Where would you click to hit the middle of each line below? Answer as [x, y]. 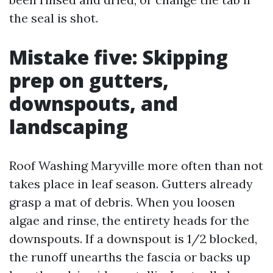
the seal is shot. [54, 18]
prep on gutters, [89, 80]
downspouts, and [94, 103]
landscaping [69, 126]
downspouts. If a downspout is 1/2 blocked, [133, 239]
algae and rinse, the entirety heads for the [129, 220]
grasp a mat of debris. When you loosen [122, 202]
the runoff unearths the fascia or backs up [130, 257]
